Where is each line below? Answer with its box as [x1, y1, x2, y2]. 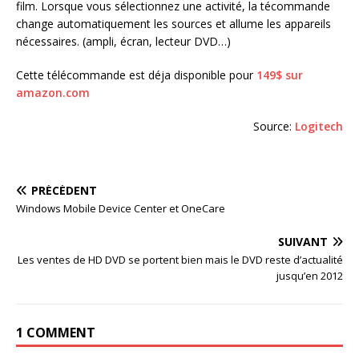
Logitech [295, 119, 343, 134]
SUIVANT [278, 234, 328, 249]
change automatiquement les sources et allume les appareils [16, 16, 331, 31]
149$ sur [256, 67, 303, 83]
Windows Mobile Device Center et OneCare [16, 201, 225, 216]
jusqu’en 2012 [276, 268, 343, 283]
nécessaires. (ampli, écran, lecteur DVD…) [16, 34, 231, 49]
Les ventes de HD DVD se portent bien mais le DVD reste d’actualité [18, 252, 343, 267]
